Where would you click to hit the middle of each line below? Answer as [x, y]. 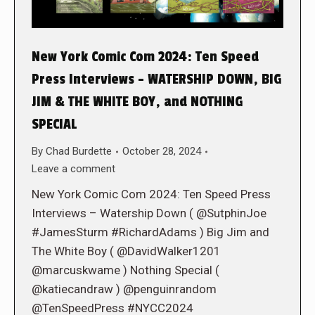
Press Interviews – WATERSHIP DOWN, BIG [157, 80]
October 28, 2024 [162, 152]
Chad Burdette [79, 152]
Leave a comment [73, 169]
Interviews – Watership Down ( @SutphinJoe [149, 213]
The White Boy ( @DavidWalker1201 [126, 251]
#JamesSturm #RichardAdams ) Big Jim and [150, 232]
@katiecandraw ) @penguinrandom [124, 289]
